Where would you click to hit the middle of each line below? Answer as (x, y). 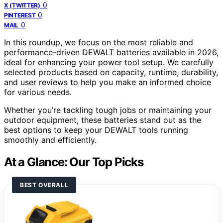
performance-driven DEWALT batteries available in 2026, (111, 52)
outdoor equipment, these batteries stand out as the (103, 120)
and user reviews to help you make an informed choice (108, 82)
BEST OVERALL (44, 185)
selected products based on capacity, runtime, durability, (111, 72)
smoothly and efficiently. (50, 140)
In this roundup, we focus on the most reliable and (99, 42)
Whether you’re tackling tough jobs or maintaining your (108, 110)
